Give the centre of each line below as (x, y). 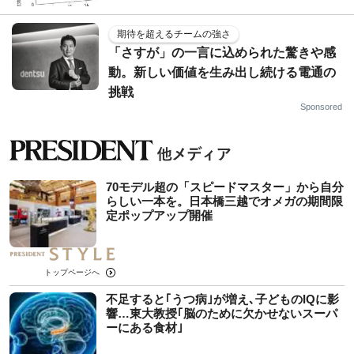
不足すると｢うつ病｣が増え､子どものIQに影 (222, 299)
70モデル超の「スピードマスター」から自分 (225, 186)
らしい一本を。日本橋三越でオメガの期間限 (224, 201)
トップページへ (72, 272)
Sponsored (321, 106)
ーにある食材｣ (145, 327)
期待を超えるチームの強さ (174, 34)
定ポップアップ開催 (159, 215)
